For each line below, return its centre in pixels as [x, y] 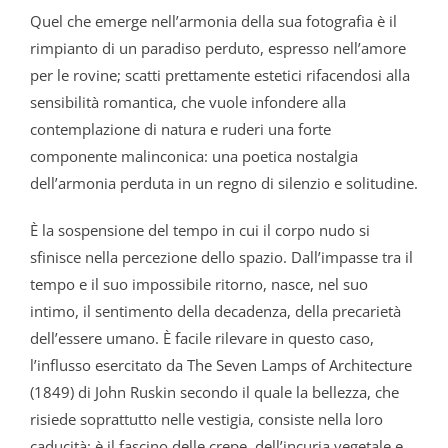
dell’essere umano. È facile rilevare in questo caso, [201, 337]
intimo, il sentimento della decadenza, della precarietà [215, 310]
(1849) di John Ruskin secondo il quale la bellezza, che [214, 391]
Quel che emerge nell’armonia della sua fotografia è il [213, 20]
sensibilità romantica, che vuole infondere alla [187, 101]
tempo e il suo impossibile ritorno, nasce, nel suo [198, 283]
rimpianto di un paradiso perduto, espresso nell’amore [217, 47]
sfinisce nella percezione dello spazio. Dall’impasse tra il [221, 256]
